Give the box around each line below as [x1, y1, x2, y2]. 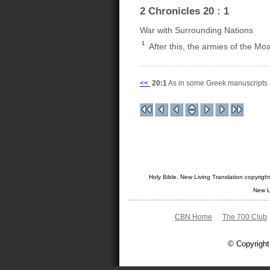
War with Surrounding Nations [140, 25, 253, 35]
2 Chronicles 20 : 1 [140, 4, 229, 17]
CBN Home [175, 212, 212, 221]
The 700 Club [222, 212, 267, 221]
